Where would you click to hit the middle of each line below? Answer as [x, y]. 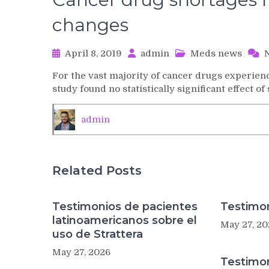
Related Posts [97, 171]
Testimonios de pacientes [125, 207]
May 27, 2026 [81, 252]
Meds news [216, 53]
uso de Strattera [98, 234]
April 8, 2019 [93, 53]
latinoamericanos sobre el [125, 220]
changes [90, 25]
